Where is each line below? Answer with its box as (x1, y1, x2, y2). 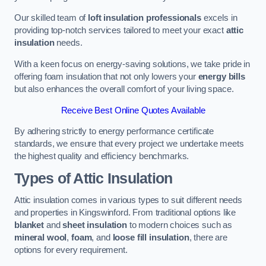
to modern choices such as (126, 220, 233, 230)
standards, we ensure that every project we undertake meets (14, 139, 244, 149)
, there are (189, 233, 227, 243)
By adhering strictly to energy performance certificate (14, 126, 214, 137)
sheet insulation (62, 220, 127, 230)
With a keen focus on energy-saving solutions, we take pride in (14, 59, 250, 69)
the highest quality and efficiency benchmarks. (14, 151, 189, 161)
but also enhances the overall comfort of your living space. (14, 84, 234, 94)
